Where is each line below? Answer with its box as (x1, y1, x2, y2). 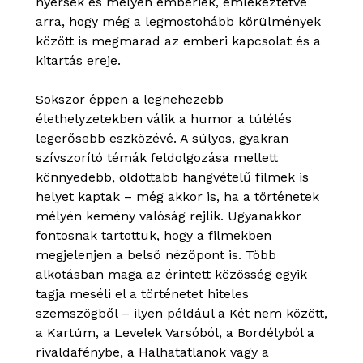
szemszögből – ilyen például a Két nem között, (36, 305, 327, 321)
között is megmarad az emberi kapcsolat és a (36, 33, 321, 49)
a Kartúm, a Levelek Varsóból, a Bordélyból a (36, 325, 314, 340)
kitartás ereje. (36, 53, 121, 68)
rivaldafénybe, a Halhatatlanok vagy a (36, 344, 269, 360)
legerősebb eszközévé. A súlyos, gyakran (36, 130, 288, 146)
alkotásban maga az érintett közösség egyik (36, 267, 307, 282)
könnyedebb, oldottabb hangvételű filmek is (36, 169, 309, 185)
